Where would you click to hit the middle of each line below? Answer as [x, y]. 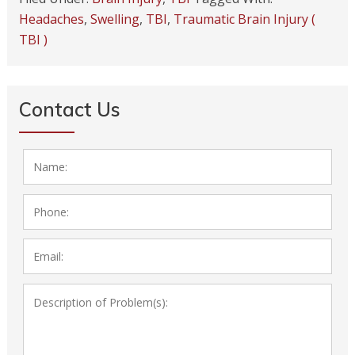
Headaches [51, 19]
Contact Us [69, 109]
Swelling [115, 19]
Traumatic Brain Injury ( [244, 19]
